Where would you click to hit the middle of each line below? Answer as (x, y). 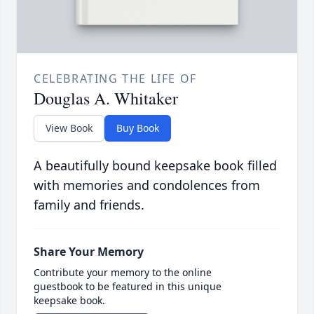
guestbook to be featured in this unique (128, 287)
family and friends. (89, 205)
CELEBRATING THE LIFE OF (115, 79)
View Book (69, 128)
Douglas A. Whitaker (106, 98)
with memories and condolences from (147, 185)
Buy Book (138, 128)
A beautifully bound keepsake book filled (155, 166)
